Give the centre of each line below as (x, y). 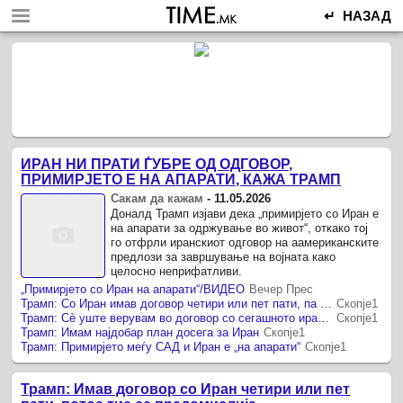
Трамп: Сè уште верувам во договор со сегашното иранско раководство (324, 318)
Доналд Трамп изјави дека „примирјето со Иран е (245, 213)
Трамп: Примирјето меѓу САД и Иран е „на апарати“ (161, 346)
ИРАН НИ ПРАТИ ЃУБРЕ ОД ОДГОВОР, (157, 164)
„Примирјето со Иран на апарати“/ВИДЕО (133, 289)
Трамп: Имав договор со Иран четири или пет (186, 389)
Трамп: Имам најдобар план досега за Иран (140, 332)
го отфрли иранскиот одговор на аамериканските (245, 242)
